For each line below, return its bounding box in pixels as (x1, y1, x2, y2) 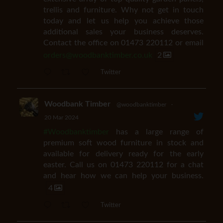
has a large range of (109, 128, 204, 136)
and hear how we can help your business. (43, 172, 204, 180)
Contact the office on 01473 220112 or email (43, 39, 204, 47)
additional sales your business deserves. (43, 28, 204, 36)
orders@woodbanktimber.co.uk (43, 51, 152, 59)
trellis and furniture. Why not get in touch (43, 6, 204, 14)
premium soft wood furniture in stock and (43, 139, 204, 147)
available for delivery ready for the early (43, 150, 204, 158)
